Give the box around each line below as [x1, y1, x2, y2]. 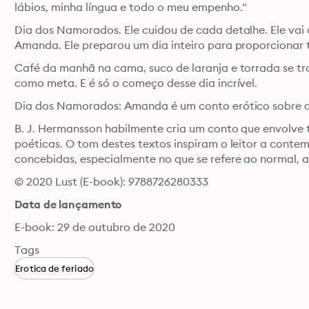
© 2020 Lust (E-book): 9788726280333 [14, 175, 208, 188]
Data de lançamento [14, 197, 122, 211]
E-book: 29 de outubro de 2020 [14, 220, 175, 234]
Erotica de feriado [15, 263, 94, 274]
